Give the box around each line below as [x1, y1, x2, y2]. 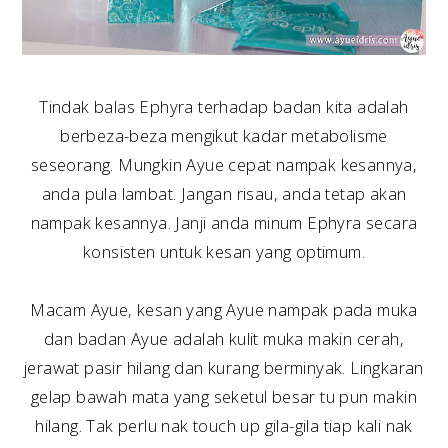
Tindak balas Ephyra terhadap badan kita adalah [39, 94, 409, 118]
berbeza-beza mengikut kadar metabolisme [60, 123, 388, 147]
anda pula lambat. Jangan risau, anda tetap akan [41, 181, 407, 205]
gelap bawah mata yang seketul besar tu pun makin [30, 384, 418, 408]
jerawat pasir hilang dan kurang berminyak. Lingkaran [24, 355, 424, 379]
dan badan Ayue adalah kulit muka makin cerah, [44, 326, 404, 350]
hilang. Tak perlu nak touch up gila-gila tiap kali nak [35, 413, 413, 437]
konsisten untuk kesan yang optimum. [83, 239, 365, 263]
